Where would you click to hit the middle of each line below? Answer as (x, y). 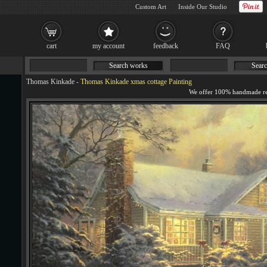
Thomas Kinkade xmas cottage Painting (136, 82)
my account (108, 46)
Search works (128, 66)
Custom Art (151, 7)
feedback (166, 46)
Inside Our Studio (203, 7)
